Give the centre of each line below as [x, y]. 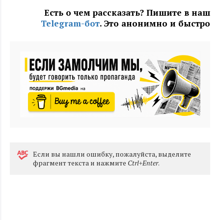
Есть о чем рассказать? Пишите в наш [127, 13]
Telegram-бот [70, 24]
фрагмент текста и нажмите [80, 163]
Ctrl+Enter [143, 163]
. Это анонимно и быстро [155, 24]
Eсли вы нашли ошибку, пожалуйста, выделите [112, 154]
